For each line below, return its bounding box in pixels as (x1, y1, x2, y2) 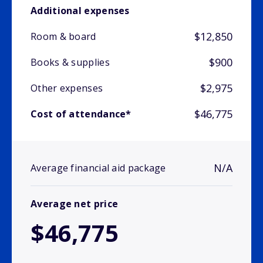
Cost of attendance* (31, 107, 131, 121)
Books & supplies (31, 56, 110, 69)
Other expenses (31, 82, 103, 95)
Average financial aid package (31, 161, 166, 175)
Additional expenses (31, 4, 130, 18)
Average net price (31, 197, 119, 211)
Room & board (31, 30, 96, 43)
